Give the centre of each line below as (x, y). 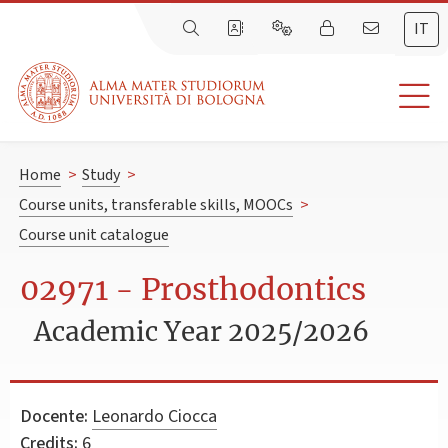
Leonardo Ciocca (154, 416)
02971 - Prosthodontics (193, 289)
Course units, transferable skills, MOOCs (155, 205)
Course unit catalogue (93, 235)
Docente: (54, 416)
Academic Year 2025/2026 (202, 331)
